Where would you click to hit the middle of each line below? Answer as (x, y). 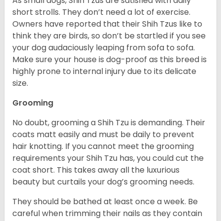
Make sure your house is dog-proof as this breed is (110, 60)
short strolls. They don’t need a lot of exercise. (101, 12)
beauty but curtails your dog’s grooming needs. (103, 182)
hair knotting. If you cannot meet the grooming (103, 147)
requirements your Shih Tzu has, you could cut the (108, 158)
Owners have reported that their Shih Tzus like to (107, 24)
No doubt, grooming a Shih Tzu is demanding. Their (109, 123)
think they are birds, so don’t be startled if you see (109, 36)
